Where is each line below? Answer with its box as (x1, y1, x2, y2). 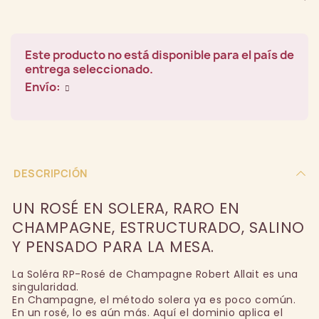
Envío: (25, 79, 63, 95)
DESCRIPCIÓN (14, 167, 88, 181)
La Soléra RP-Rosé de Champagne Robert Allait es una (12, 267, 298, 282)
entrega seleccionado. (25, 61, 153, 78)
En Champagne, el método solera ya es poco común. (12, 293, 296, 308)
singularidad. (12, 280, 79, 295)
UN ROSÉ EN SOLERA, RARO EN (12, 198, 239, 219)
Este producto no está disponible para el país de (25, 47, 294, 63)
